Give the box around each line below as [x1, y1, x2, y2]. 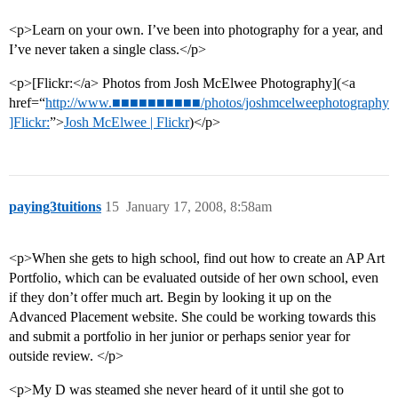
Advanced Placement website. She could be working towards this [9, 309, 376, 325]
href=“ [9, 95, 45, 111]
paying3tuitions [9, 199, 101, 215]
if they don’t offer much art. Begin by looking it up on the [9, 290, 331, 306]
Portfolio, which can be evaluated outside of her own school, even [9, 270, 378, 286]
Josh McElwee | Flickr [64, 115, 189, 131]
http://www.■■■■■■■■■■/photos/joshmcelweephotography [45, 95, 389, 111]
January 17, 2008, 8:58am [126, 199, 272, 215]
